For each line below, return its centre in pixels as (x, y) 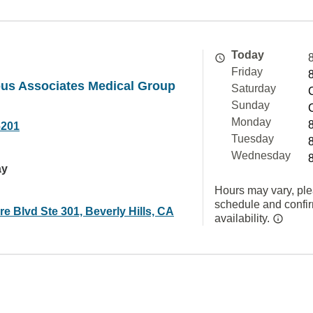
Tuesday (253, 139)
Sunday (250, 105)
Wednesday (261, 155)
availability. (243, 218)
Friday (247, 72)
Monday (251, 122)
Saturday (254, 88)
